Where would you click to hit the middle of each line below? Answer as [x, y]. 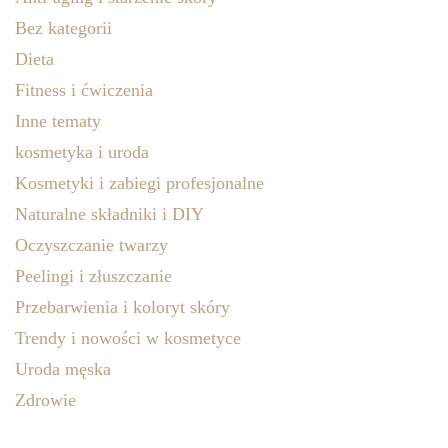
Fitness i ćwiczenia [84, 90]
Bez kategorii [63, 28]
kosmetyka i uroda [82, 152]
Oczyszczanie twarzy [91, 245]
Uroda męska [63, 369]
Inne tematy [58, 121]
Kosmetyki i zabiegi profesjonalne [139, 183]
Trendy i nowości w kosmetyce [128, 338]
